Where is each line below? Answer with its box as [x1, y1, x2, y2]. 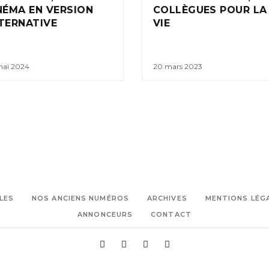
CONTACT [151, 210, 192, 219]
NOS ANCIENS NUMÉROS [32, 194, 129, 203]
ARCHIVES [147, 194, 187, 203]
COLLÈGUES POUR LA [153, 4, 267, 16]
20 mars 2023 [153, 62, 202, 71]
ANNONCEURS [77, 210, 133, 219]
